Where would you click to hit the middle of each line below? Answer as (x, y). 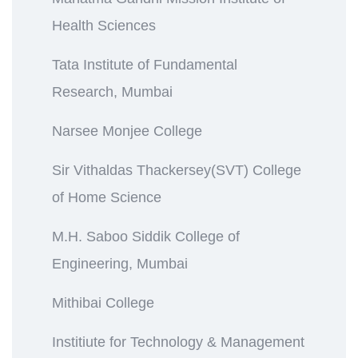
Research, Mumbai (112, 91)
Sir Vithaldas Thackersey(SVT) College (177, 170)
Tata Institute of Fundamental (145, 64)
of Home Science (107, 197)
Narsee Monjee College (127, 131)
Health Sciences (104, 25)
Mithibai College (103, 302)
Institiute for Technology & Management (178, 342)
